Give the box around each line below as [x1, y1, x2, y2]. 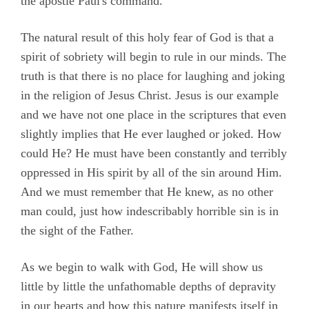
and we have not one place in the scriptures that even [21, 108, 286, 122]
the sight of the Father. [21, 223, 134, 238]
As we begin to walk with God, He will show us [21, 260, 263, 275]
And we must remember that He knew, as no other [21, 185, 273, 199]
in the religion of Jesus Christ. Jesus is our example [21, 88, 279, 103]
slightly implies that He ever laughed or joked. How [21, 127, 281, 141]
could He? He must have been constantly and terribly [21, 146, 287, 161]
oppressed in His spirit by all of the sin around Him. [21, 166, 282, 180]
